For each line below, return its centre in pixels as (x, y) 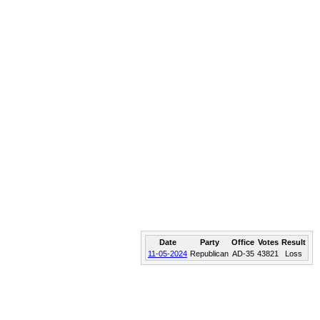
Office (243, 242)
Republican (209, 254)
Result (294, 242)
